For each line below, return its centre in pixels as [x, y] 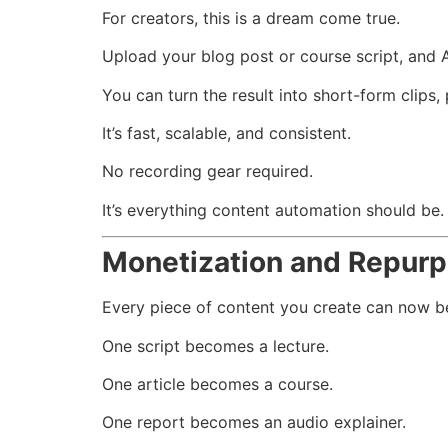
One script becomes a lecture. [215, 345]
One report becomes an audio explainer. [254, 422]
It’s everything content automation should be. [273, 209]
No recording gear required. [207, 171]
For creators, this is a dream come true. [251, 17]
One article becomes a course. [217, 384]
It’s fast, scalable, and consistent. [226, 133]
